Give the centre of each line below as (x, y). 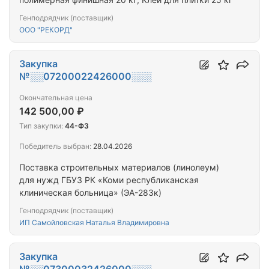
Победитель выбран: (55, 147)
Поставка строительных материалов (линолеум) (119, 168)
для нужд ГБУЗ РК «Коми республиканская (109, 180)
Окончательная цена (56, 98)
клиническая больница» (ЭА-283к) (90, 193)
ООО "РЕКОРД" (46, 30)
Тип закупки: (41, 126)
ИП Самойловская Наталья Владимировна (94, 223)
